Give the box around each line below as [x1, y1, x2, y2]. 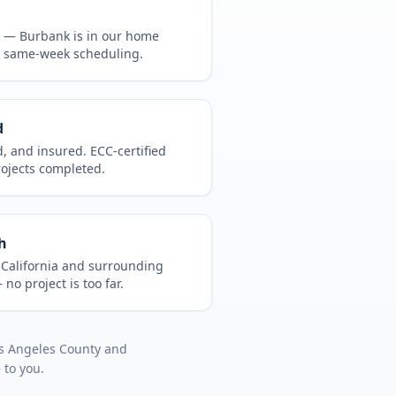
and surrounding [58, 257, 164, 274]
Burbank [19, 27, 70, 44]
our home [102, 27, 159, 44]
